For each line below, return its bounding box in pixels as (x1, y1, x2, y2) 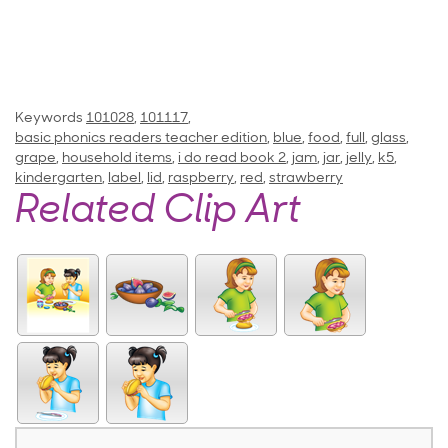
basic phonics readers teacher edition (15, 131, 267, 147)
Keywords (15, 111, 83, 127)
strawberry (269, 171, 343, 187)
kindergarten (15, 171, 102, 187)
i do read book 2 (178, 151, 286, 167)
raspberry (168, 171, 234, 187)
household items (62, 151, 172, 167)
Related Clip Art (15, 193, 301, 233)
